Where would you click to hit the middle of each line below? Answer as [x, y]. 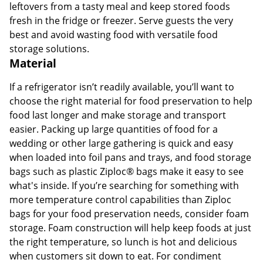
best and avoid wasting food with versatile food [114, 34]
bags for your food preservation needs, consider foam [129, 213]
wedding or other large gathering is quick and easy [121, 143]
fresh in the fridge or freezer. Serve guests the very [121, 20]
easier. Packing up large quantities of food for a [114, 129]
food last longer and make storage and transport [118, 115]
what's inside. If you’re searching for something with [124, 185]
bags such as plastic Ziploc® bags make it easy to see [127, 171]
